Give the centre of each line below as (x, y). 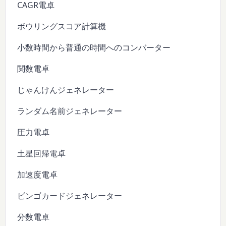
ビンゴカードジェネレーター (70, 195)
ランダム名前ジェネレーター (70, 111)
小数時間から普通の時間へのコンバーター (94, 47)
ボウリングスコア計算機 (62, 26)
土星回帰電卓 (42, 153)
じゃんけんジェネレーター (66, 90)
